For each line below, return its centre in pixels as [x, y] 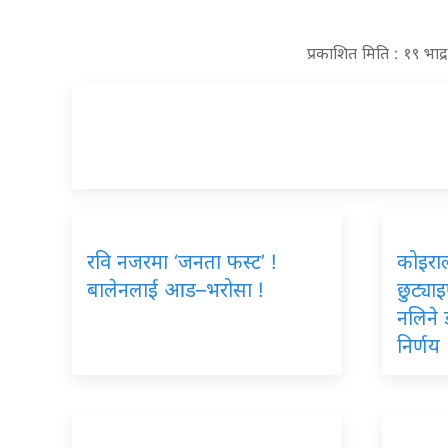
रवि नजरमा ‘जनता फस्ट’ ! [182, 261]
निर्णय [418, 345]
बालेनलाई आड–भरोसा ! [175, 289]
